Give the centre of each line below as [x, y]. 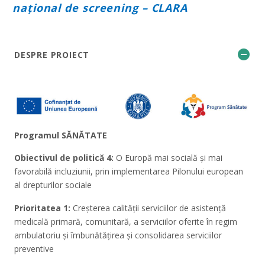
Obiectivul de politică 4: [64, 158]
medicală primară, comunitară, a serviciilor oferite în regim [126, 221]
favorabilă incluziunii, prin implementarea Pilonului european [129, 172]
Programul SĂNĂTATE [61, 135]
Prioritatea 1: [42, 208]
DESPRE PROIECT [52, 55]
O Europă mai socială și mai [168, 158]
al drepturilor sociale [53, 185]
